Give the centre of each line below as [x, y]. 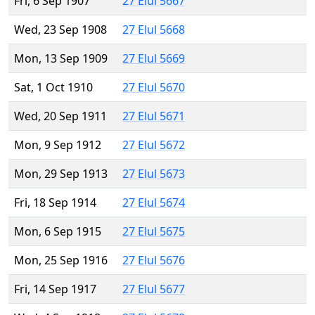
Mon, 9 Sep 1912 [58, 145]
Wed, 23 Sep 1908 [60, 30]
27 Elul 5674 [154, 203]
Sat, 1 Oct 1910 [53, 88]
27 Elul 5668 [154, 30]
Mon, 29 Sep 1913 [61, 174]
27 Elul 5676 [154, 261]
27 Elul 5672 [154, 145]
